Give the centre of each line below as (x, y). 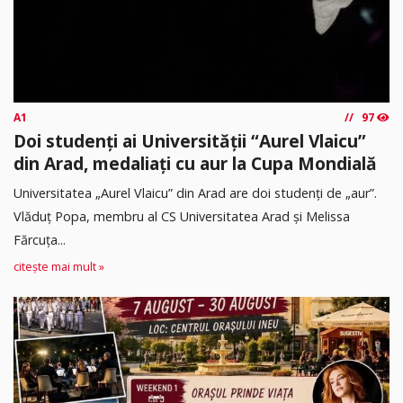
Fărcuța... (40, 239)
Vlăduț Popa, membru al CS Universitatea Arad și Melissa (182, 216)
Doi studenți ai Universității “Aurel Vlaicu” (190, 141)
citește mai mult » (59, 267)
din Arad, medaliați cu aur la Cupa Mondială (195, 164)
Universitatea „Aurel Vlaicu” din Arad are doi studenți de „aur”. (195, 193)
